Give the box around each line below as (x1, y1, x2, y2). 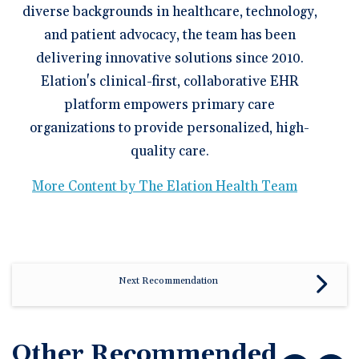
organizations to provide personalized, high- (30, 119, 309, 138)
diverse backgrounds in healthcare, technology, (22, 3, 317, 22)
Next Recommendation (118, 274, 218, 287)
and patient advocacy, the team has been (43, 26, 296, 45)
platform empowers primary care (64, 96, 275, 115)
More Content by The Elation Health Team (32, 177, 297, 196)
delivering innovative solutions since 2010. (35, 50, 304, 68)
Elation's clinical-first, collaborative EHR (40, 73, 299, 91)
